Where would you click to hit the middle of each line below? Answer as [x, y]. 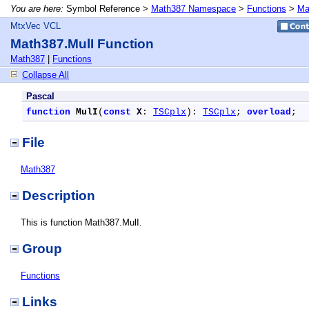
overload [269, 112]
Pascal [40, 96]
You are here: [37, 9]
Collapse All [46, 75]
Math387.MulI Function [82, 44]
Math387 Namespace [193, 9]
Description [59, 196]
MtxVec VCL [36, 26]
